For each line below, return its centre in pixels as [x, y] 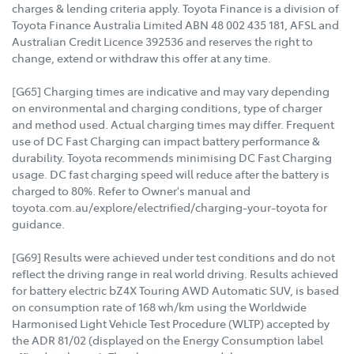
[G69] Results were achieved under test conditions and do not [173, 257]
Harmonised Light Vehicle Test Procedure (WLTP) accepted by [171, 324]
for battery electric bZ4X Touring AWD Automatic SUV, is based [175, 290]
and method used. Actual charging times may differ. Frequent [173, 124]
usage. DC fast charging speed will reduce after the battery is [171, 174]
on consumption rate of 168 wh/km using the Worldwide [159, 307]
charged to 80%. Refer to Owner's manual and [131, 191]
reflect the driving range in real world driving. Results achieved [175, 274]
